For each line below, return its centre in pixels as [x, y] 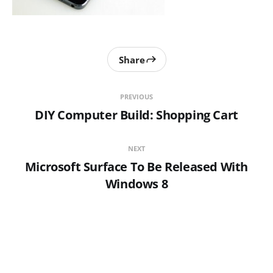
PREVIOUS [136, 97]
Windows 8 [136, 184]
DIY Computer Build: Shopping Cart [136, 115]
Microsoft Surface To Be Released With [136, 167]
